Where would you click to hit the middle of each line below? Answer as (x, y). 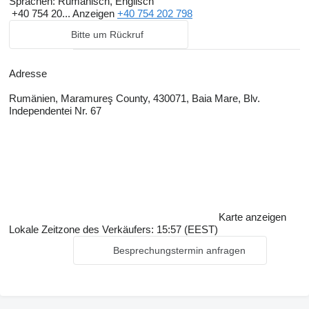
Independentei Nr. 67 (55, 111)
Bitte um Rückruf (107, 34)
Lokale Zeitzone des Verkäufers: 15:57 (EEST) (113, 229)
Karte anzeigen (252, 217)
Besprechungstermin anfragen (179, 250)
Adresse (28, 73)
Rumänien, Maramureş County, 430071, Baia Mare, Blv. (134, 98)
